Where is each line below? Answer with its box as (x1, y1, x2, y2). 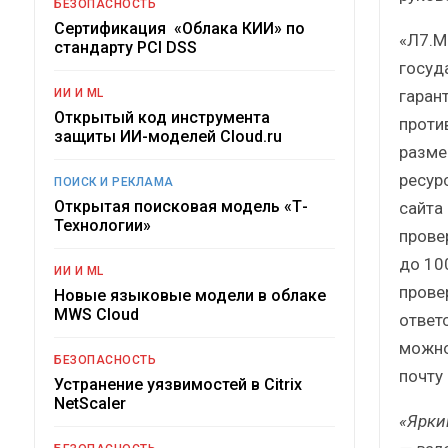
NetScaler (54, 393, 126, 413)
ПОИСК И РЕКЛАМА (54, 174, 174, 189)
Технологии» (54, 215, 151, 235)
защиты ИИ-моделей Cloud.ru (54, 126, 282, 146)
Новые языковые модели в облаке (54, 285, 326, 305)
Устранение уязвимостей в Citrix (54, 374, 302, 394)
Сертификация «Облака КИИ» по (54, 18, 305, 38)
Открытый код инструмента (54, 107, 270, 127)
